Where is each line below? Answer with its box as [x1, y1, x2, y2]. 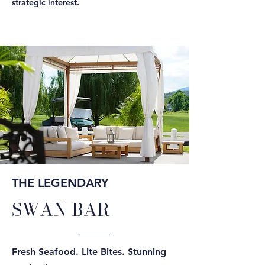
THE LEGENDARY [12, 176, 109, 190]
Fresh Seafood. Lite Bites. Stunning [12, 246, 166, 258]
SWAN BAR [12, 196, 109, 224]
